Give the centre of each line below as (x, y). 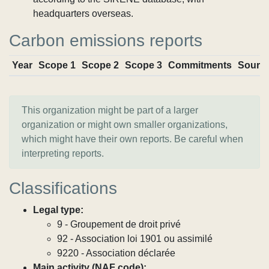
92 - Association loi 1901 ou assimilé (135, 239)
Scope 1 (57, 65)
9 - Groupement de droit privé (119, 224)
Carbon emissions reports (106, 41)
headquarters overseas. (83, 14)
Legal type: (58, 210)
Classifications (63, 188)
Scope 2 (100, 65)
